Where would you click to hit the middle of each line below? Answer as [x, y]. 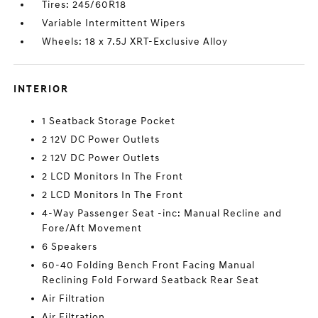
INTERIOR [42, 89]
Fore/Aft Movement [92, 228]
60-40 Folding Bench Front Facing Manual [149, 265]
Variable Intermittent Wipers [114, 23]
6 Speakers [70, 247]
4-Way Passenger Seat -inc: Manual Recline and [162, 213]
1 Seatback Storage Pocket [109, 121]
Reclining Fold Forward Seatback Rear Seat [151, 280]
